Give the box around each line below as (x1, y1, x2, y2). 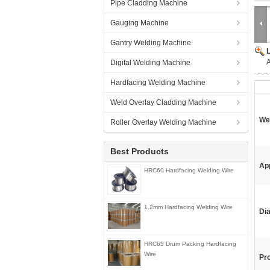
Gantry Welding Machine (110, 39, 191, 47)
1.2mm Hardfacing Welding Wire (144, 204, 233, 210)
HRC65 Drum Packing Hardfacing (144, 240, 236, 247)
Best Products (110, 146, 169, 156)
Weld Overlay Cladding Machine (110, 98, 216, 107)
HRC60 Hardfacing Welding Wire (144, 167, 234, 174)
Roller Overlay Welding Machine (110, 118, 216, 127)
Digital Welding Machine (110, 58, 190, 67)
